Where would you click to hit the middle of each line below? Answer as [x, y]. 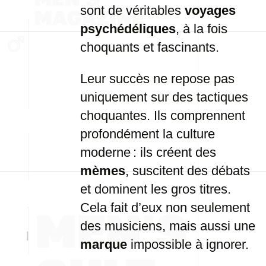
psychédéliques [128, 29]
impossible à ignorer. [188, 244]
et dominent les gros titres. [156, 189]
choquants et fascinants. [150, 47]
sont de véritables [132, 10]
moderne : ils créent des [148, 152]
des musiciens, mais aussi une [168, 226]
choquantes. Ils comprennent [163, 115]
